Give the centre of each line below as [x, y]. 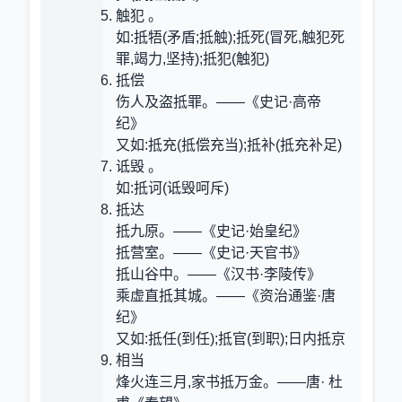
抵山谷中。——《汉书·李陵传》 [218, 274]
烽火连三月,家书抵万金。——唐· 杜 [229, 382]
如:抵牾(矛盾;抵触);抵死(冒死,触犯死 [230, 37]
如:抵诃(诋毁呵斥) [172, 188]
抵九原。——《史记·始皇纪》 [211, 231]
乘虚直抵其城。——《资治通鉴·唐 [226, 296]
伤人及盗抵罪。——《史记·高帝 [218, 102]
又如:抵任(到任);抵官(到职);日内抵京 [231, 339]
